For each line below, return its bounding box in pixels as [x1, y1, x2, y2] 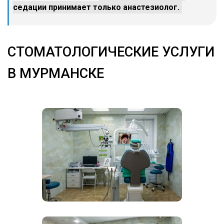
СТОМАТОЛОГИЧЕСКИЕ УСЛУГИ [7, 43, 214, 60]
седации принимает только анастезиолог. [13, 2, 179, 12]
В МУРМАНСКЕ [7, 65, 104, 81]
